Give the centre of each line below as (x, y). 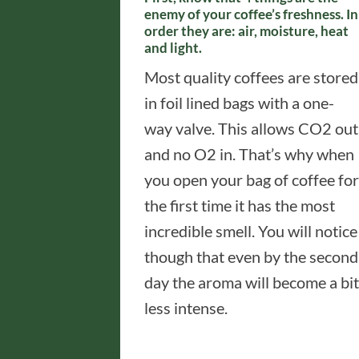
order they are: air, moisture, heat (246, 31)
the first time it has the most (240, 205)
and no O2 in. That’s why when (249, 154)
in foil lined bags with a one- (239, 103)
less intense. (186, 308)
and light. (173, 48)
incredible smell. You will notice (251, 231)
